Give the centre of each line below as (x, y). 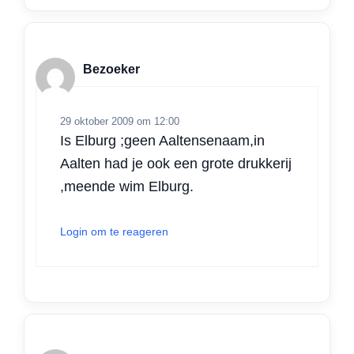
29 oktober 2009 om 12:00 (120, 122)
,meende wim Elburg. (127, 187)
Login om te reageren (114, 232)
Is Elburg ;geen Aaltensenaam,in (162, 141)
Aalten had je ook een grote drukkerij (176, 164)
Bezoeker (111, 69)
